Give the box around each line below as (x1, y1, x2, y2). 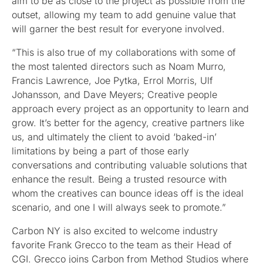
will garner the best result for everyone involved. (12, 23, 225, 35)
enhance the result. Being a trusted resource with (12, 173, 227, 186)
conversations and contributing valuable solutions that (12, 159, 247, 171)
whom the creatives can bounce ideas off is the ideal (12, 187, 244, 200)
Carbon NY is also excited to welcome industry (12, 225, 218, 237)
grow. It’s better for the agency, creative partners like (12, 117, 244, 129)
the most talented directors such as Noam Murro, (12, 60, 226, 73)
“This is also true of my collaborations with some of (12, 46, 236, 59)
